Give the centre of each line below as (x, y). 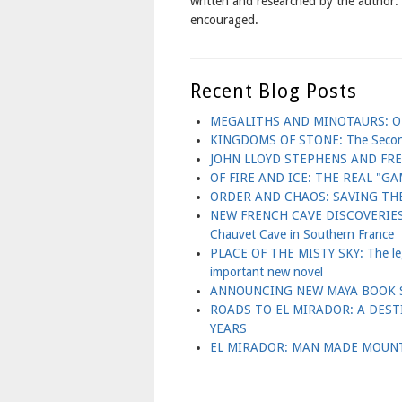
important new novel (266, 271)
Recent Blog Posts (274, 91)
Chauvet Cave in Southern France (301, 234)
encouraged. (224, 20)
